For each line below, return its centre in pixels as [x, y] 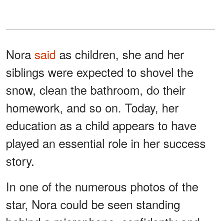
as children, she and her [120, 54]
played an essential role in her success [106, 143]
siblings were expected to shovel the [100, 72]
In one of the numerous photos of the [102, 186]
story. [20, 161]
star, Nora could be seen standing [93, 204]
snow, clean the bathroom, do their [96, 90]
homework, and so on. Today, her [92, 108]
